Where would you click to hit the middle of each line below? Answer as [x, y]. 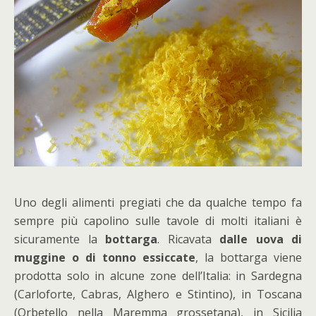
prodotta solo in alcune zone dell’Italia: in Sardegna [158, 276]
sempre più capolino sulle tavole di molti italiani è [158, 221]
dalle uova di [261, 239]
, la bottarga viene [249, 257]
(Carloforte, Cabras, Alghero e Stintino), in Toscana [158, 294]
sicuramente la [60, 239]
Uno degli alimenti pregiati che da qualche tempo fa [158, 202]
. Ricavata [188, 239]
